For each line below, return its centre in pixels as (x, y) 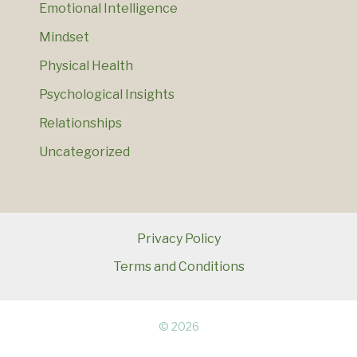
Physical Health (86, 66)
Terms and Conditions (178, 267)
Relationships (80, 124)
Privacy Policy (178, 239)
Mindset (64, 37)
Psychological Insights (106, 95)
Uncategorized (84, 152)
